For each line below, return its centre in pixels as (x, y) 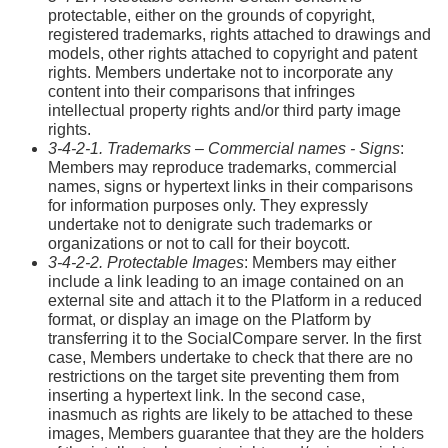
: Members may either (320, 262)
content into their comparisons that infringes (201, 91)
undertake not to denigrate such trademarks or (210, 224)
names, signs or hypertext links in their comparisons (230, 186)
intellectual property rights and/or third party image (224, 110)
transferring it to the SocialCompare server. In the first (234, 338)
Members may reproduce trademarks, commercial (222, 167)
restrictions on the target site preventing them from (223, 376)
